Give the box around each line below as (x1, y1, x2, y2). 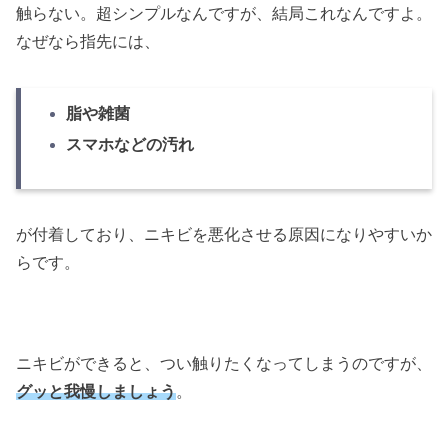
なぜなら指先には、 (16, 33, 160, 51)
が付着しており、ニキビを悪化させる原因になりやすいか (16, 226, 432, 244)
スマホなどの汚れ (66, 135, 195, 153)
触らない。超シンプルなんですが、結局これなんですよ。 (16, 5, 432, 23)
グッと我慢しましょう (16, 383, 176, 401)
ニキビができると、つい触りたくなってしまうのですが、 (16, 355, 432, 373)
